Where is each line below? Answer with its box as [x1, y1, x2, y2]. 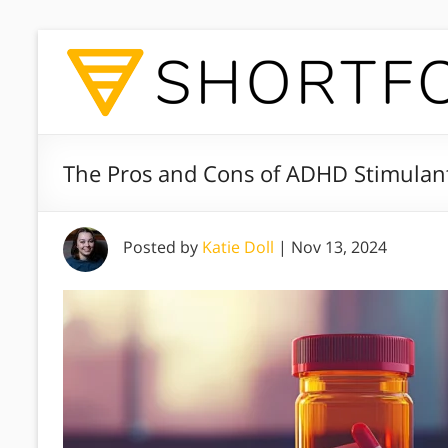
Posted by [123, 236, 202, 258]
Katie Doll [202, 236, 274, 258]
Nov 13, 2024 [291, 236, 387, 258]
